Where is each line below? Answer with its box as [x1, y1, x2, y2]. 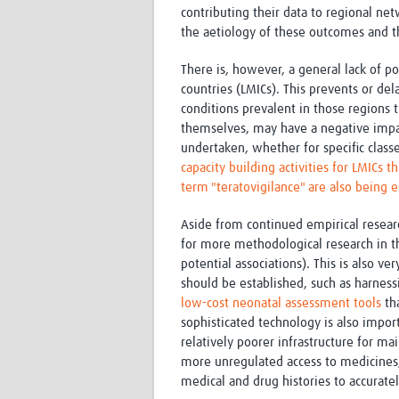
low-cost [181, 297, 229, 311]
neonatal [232, 297, 281, 311]
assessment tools [285, 297, 381, 311]
